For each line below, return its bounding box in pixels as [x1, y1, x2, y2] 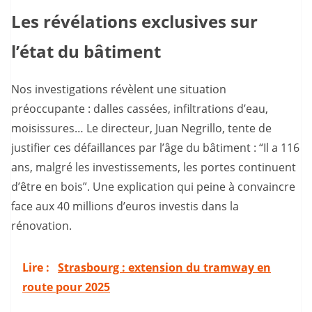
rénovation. [11, 218, 72, 234]
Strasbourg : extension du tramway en [58, 260, 271, 276]
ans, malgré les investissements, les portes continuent [11, 159, 296, 175]
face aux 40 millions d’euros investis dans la [11, 198, 239, 214]
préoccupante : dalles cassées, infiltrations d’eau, [11, 101, 268, 117]
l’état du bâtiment [11, 39, 161, 63]
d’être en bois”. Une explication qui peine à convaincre [11, 179, 295, 195]
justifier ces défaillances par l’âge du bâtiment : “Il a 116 [11, 140, 299, 156]
